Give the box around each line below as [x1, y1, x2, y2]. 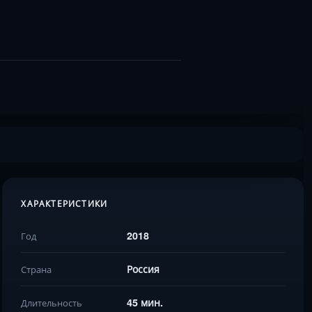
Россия [127, 262, 160, 276]
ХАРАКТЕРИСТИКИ [21, 198, 108, 210]
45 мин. [127, 295, 164, 309]
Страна [21, 263, 52, 276]
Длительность [21, 296, 83, 309]
